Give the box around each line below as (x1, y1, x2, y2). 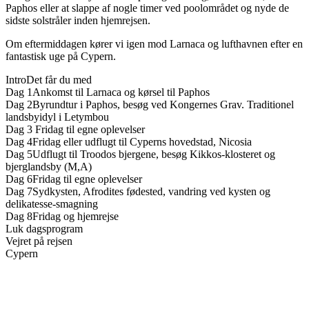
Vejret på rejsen (6, 235, 72, 248)
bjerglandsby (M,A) (6, 161, 92, 173)
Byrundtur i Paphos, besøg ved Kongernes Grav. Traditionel (32, 99, 294, 111)
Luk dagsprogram (6, 223, 83, 235)
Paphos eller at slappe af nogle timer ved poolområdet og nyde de (6, 2, 289, 14)
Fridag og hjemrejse (32, 210, 119, 223)
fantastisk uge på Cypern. (6, 50, 116, 63)
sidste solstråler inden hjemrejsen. (6, 14, 150, 27)
